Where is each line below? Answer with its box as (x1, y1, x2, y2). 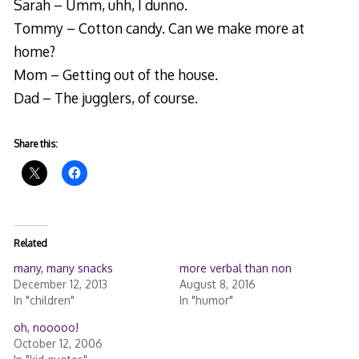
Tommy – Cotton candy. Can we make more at (13, 18, 305, 37)
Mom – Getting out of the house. (13, 65, 218, 83)
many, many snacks (13, 261, 113, 276)
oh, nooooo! (13, 321, 79, 335)
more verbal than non (179, 261, 292, 276)
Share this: (13, 138, 58, 151)
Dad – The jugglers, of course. (13, 88, 198, 107)
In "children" (13, 293, 75, 308)
